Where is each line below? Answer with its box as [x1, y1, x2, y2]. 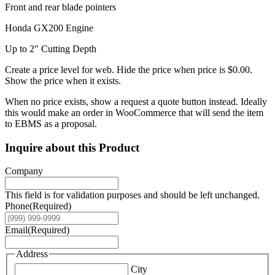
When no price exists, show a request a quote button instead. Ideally [5, 96, 267, 107]
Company [5, 166, 43, 177]
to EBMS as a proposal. [5, 118, 97, 129]
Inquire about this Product [5, 141, 139, 154]
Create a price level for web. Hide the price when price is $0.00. [5, 64, 252, 75]
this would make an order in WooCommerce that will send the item [5, 107, 263, 118]
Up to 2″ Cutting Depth [5, 43, 96, 54]
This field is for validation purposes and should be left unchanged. [5, 190, 260, 201]
